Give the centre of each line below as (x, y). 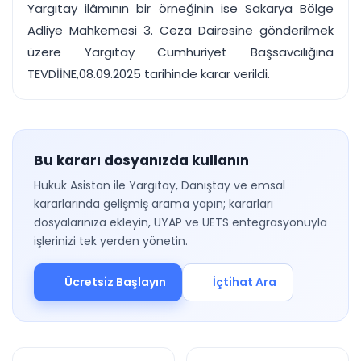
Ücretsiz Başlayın (115, 282)
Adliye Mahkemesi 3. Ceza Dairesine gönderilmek (180, 30)
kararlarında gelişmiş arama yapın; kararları (154, 204)
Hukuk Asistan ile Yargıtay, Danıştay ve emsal (160, 185)
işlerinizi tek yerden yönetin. (111, 241)
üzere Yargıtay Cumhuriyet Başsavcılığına (180, 52)
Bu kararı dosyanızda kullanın (141, 160)
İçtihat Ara (245, 282)
